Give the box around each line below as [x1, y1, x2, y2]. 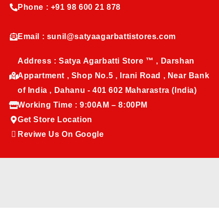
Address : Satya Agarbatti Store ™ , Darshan [18, 57, 195, 66]
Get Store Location [18, 115, 92, 124]
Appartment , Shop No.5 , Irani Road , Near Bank [18, 71, 210, 80]
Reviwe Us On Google [18, 130, 104, 139]
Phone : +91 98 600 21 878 [18, 3, 121, 12]
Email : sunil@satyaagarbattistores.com [18, 32, 176, 41]
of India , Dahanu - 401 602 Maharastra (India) [18, 86, 197, 95]
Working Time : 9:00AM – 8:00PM [18, 101, 148, 109]
